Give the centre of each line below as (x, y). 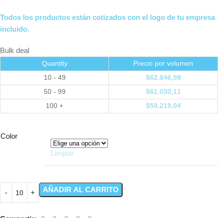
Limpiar (62, 153)
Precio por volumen (163, 63)
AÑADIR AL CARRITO (81, 189)
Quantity (54, 63)
